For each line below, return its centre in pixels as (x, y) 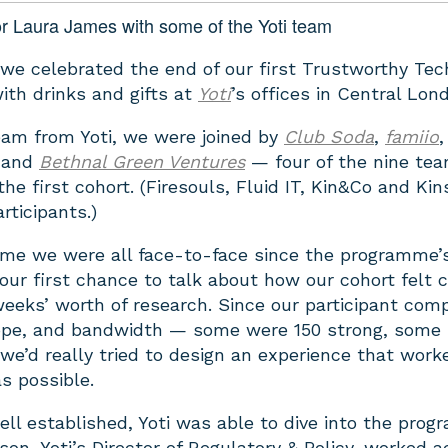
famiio (412, 136)
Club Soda (329, 136)
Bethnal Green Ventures (142, 161)
